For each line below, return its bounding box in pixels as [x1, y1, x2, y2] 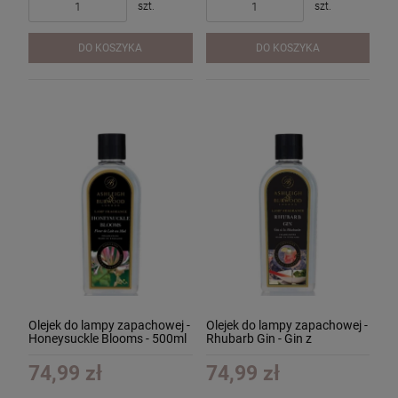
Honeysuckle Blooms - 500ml [28, 330, 187, 346]
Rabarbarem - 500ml [205, 344, 319, 359]
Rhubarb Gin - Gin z [205, 330, 312, 346]
